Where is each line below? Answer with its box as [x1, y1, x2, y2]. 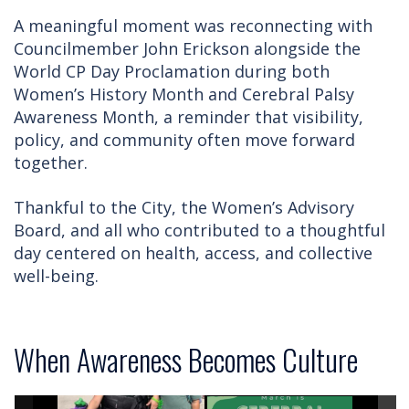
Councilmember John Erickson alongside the [14, 37, 361, 59]
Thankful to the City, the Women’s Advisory [14, 196, 354, 218]
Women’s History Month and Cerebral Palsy [14, 83, 354, 105]
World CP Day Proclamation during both [14, 60, 330, 82]
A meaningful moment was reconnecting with [14, 15, 372, 37]
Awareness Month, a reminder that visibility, [14, 106, 363, 128]
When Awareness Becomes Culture [14, 338, 358, 381]
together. [14, 152, 88, 173]
